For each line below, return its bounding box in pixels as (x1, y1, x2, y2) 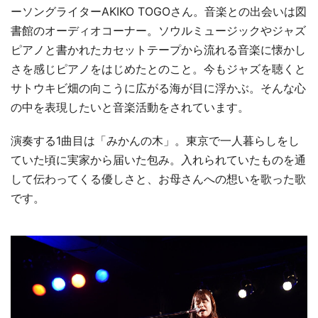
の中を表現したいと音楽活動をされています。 (11, 100, 249, 115)
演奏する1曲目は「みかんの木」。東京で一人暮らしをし (11, 133, 300, 148)
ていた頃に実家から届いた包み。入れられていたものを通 (11, 153, 306, 168)
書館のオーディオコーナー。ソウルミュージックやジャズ (11, 23, 306, 38)
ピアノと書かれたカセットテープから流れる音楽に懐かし (11, 43, 306, 57)
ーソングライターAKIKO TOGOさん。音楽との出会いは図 (11, 4, 307, 19)
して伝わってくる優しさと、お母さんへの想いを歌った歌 (11, 172, 306, 187)
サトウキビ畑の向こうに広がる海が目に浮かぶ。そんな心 (11, 81, 306, 96)
